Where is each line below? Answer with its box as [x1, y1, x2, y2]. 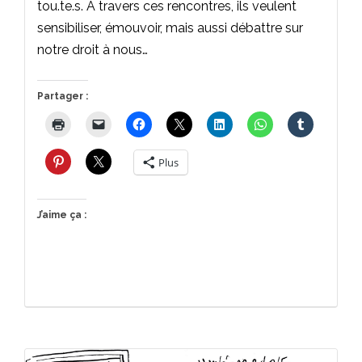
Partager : [37, 90, 88, 102]
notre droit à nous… [37, 41, 148, 57]
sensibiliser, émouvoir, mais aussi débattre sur [37, 19, 303, 36]
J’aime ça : [37, 208, 86, 221]
